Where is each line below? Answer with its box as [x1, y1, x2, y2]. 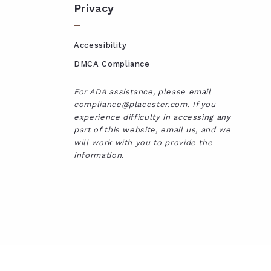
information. [74, 150, 124, 160]
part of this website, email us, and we [74, 125, 231, 134]
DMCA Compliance [74, 59, 150, 68]
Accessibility [74, 40, 127, 50]
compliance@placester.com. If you [74, 99, 216, 109]
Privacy [74, 1, 114, 15]
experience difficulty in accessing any [74, 112, 231, 122]
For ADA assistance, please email [74, 87, 211, 96]
